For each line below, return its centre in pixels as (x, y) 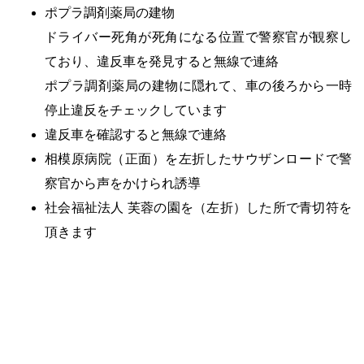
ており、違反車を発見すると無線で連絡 (162, 62)
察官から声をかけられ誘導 (123, 184)
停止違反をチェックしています (136, 110)
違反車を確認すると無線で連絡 (136, 135)
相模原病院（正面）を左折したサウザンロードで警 (198, 159)
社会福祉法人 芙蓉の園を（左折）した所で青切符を (198, 208)
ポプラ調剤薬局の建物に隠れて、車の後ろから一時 (198, 86)
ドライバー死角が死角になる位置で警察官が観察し (198, 37)
